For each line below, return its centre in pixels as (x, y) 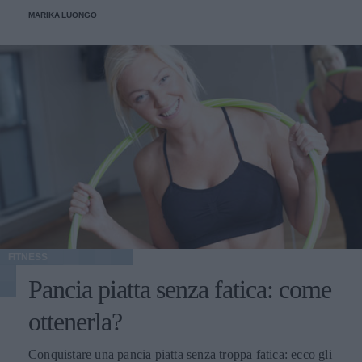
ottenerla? (75, 322)
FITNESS (27, 257)
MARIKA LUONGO (63, 15)
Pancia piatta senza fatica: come (180, 290)
